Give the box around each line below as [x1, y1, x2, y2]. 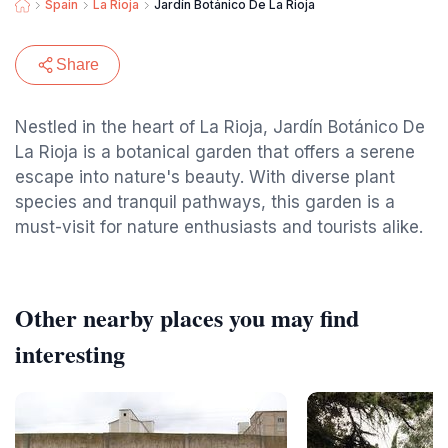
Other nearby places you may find [15, 300, 359, 335]
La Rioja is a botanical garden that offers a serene [15, 142, 415, 162]
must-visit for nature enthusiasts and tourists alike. [15, 217, 423, 237]
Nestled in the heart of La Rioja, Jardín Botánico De [15, 117, 425, 137]
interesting [15, 336, 125, 371]
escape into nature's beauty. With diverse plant [15, 167, 395, 187]
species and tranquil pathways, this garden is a [15, 192, 395, 212]
